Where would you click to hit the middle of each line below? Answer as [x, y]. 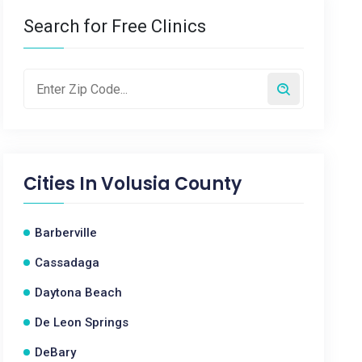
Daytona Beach [79, 293]
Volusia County [172, 184]
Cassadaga [67, 263]
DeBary [56, 352]
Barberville [66, 233]
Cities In [63, 184]
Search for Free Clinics [115, 26]
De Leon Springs [82, 322]
